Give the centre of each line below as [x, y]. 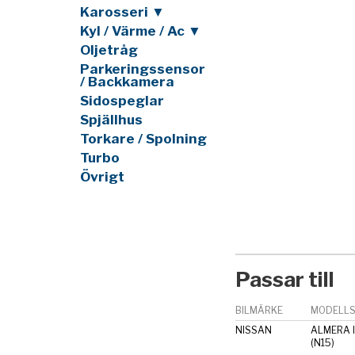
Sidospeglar [122, 100]
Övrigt [102, 176]
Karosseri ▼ [122, 11]
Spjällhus [111, 119]
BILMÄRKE [259, 310]
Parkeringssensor [142, 69]
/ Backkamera [127, 81]
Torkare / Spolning [143, 138]
